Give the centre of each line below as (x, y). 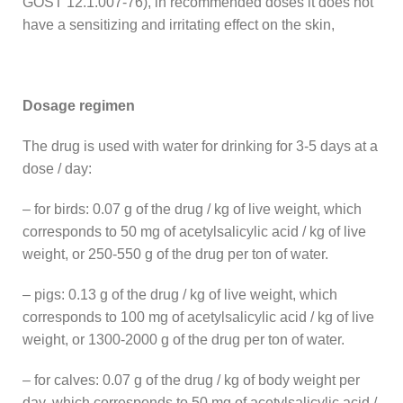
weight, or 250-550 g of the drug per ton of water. (175, 254)
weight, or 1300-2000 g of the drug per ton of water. (184, 339)
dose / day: (57, 168)
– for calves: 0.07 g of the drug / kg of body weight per (191, 380)
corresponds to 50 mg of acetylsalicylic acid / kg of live (194, 231)
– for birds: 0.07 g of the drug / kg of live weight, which (192, 209)
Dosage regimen (79, 105)
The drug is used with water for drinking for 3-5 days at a (200, 146)
